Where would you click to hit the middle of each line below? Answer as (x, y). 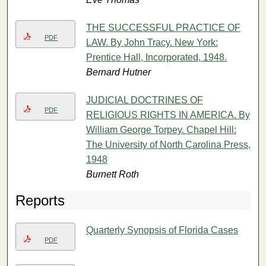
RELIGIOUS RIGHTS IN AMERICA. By (168, 115)
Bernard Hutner (118, 72)
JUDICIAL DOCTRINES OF (144, 100)
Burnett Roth (112, 174)
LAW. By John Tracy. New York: (152, 42)
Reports (40, 200)
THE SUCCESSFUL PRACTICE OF (163, 27)
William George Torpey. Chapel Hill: (161, 129)
